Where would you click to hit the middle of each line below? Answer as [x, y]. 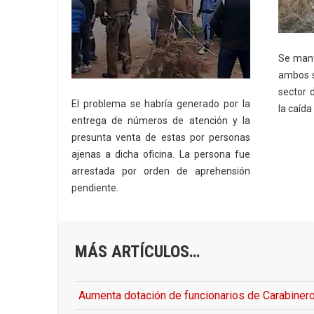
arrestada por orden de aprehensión [161, 171]
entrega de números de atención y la [161, 120]
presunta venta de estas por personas [161, 137]
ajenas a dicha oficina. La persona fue [161, 154]
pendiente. [95, 187]
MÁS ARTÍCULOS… [137, 251]
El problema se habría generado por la [161, 103]
